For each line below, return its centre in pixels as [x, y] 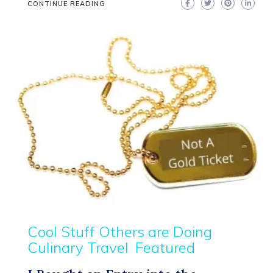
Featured [165, 248]
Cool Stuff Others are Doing [120, 232]
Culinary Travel [78, 248]
